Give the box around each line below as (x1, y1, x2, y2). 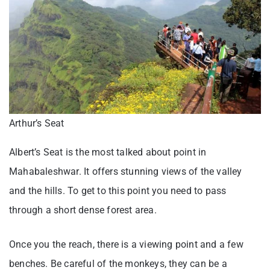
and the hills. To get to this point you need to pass (9, 184, 227, 196)
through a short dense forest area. (9, 204, 157, 216)
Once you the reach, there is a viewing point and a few (9, 238, 243, 250)
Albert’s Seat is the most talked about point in (9, 146, 207, 158)
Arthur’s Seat (9, 117, 64, 129)
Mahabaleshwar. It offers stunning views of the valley (9, 165, 242, 177)
